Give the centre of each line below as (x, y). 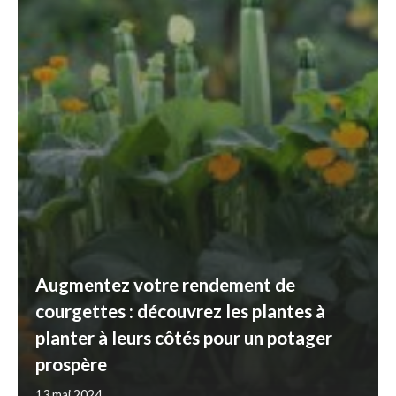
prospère (71, 363)
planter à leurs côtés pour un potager (184, 337)
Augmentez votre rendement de (165, 284)
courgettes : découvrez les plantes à (180, 310)
